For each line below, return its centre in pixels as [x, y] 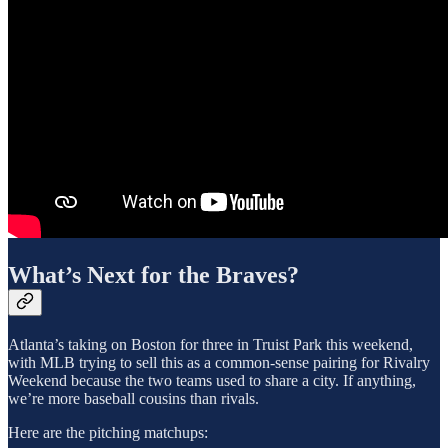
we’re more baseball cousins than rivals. [133, 398]
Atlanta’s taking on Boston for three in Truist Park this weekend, [210, 344]
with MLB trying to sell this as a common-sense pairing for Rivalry [219, 362]
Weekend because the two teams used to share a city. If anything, [212, 380]
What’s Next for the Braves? [153, 274]
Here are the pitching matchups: [108, 432]
